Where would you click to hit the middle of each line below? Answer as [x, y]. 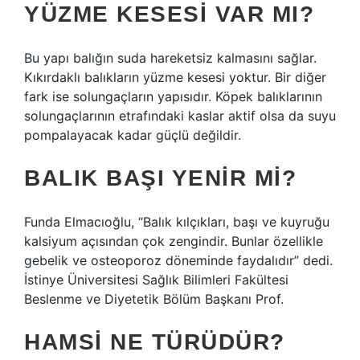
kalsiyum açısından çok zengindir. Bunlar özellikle [174, 241]
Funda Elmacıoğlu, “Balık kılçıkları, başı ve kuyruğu [177, 222]
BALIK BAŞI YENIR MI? [160, 178]
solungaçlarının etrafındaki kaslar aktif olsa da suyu [180, 116]
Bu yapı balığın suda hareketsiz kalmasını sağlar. [170, 58]
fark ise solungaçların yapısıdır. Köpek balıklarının [173, 96]
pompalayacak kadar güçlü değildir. [133, 135]
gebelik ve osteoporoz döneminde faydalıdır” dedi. [178, 260]
